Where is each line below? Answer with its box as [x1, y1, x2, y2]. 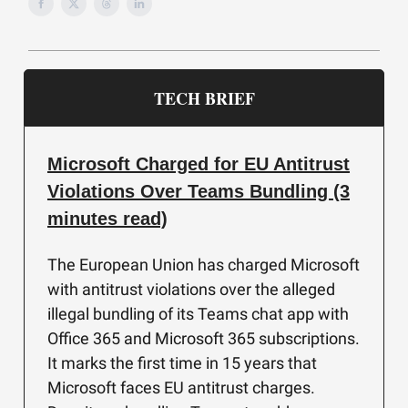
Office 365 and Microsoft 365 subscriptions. [47, 329, 360, 348]
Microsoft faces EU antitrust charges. [47, 378, 315, 397]
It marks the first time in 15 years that [47, 353, 317, 372]
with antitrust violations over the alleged [47, 280, 335, 299]
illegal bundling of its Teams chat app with [47, 304, 349, 323]
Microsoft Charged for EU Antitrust [47, 154, 350, 174]
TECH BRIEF [153, 87, 255, 110]
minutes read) [47, 209, 168, 229]
